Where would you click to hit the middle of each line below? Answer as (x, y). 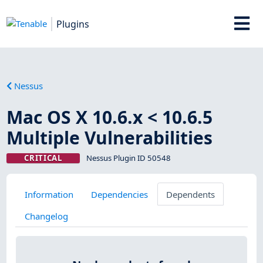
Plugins (73, 24)
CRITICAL (43, 158)
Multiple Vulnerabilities (110, 137)
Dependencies (120, 194)
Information (49, 194)
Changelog (46, 216)
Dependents (190, 194)
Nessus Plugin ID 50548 (128, 158)
